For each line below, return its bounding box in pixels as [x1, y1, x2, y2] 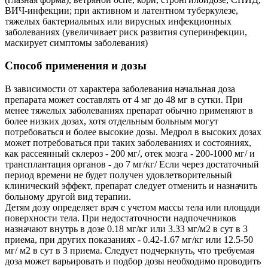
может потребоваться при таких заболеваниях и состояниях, [5, 138, 251, 148]
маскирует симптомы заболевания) [5, 37, 148, 48]
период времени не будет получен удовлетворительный [5, 170, 232, 181]
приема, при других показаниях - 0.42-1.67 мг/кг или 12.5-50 [5, 234, 253, 245]
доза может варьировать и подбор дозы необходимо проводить [5, 256, 261, 267]
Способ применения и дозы [5, 59, 147, 72]
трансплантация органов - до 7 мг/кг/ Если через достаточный [5, 159, 259, 170]
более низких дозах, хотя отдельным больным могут [5, 116, 218, 127]
